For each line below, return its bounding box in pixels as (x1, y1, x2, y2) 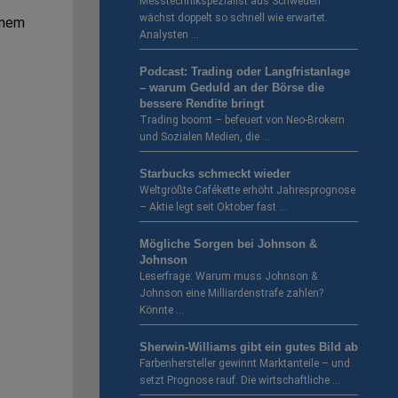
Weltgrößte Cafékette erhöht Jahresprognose (139, 184, 355, 197)
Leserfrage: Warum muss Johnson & (139, 270, 317, 283)
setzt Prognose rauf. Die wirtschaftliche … (139, 374, 340, 387)
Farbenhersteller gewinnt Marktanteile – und (139, 357, 350, 370)
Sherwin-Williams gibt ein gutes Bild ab (139, 340, 358, 354)
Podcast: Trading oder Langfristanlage (139, 65, 350, 79)
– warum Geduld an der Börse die (139, 81, 324, 95)
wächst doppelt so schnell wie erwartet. (139, 12, 328, 25)
